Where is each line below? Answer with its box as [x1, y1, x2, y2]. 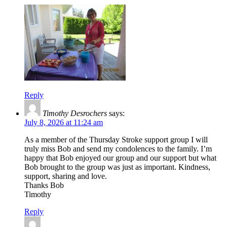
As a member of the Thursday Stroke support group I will [24, 135, 208, 144]
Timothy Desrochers [43, 108, 107, 118]
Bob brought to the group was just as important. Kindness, [24, 162, 210, 171]
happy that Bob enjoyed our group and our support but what [24, 153, 216, 162]
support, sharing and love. [24, 171, 107, 180]
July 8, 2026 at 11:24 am [24, 118, 103, 127]
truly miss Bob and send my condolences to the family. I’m [24, 144, 212, 153]
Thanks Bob [24, 180, 64, 190]
